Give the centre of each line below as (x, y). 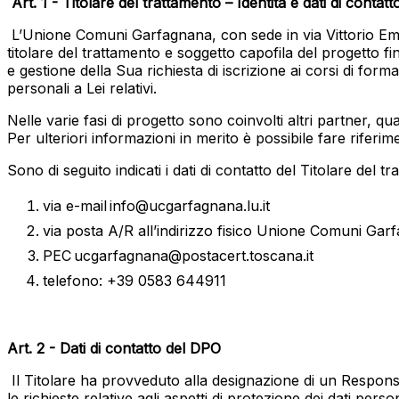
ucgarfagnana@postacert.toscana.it (194, 256)
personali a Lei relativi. (82, 89)
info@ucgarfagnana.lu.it (190, 206)
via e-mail (76, 206)
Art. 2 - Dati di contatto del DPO (114, 349)
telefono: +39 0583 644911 (134, 281)
